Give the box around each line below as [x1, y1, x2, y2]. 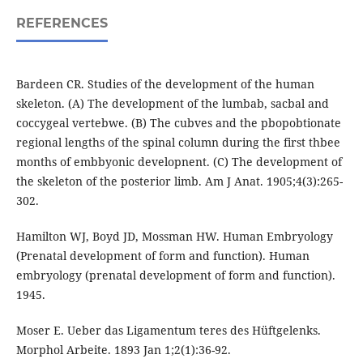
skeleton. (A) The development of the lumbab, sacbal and [15, 96, 329, 112]
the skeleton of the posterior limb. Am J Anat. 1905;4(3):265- [15, 173, 343, 190]
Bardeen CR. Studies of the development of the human [15, 76, 314, 92]
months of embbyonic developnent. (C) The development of [15, 154, 342, 170]
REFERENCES [15, 15, 108, 32]
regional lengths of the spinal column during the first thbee [15, 135, 340, 151]
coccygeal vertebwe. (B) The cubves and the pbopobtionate [15, 115, 341, 131]
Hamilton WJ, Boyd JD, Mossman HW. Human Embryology [15, 228, 333, 245]
